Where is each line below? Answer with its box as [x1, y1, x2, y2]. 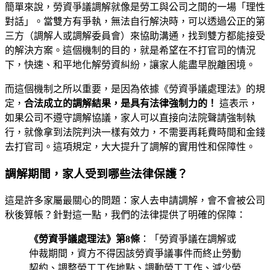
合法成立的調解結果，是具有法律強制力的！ [24, 98, 217, 109]
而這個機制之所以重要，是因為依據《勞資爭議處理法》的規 [5, 84, 265, 95]
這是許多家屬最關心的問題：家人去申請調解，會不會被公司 [5, 195, 265, 206]
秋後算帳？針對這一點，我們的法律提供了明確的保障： [5, 209, 246, 220]
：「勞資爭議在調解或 [140, 233, 236, 244]
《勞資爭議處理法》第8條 [29, 233, 140, 244]
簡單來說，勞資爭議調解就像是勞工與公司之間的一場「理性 [5, 2, 265, 13]
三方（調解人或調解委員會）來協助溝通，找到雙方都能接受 [5, 31, 265, 42]
